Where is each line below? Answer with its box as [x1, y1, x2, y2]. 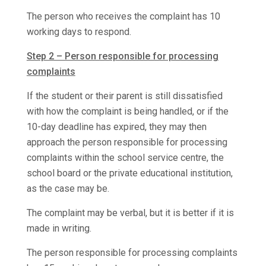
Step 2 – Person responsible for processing [26, 50, 218, 62]
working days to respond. [26, 26, 131, 37]
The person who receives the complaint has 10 [26, 10, 220, 22]
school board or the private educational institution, [26, 167, 233, 179]
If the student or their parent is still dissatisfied [26, 90, 223, 102]
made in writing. [26, 222, 91, 234]
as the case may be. [26, 182, 109, 194]
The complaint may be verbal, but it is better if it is [26, 207, 234, 218]
